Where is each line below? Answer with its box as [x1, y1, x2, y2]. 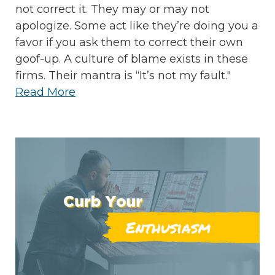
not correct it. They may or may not [15, 2, 209, 17]
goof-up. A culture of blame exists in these [15, 52, 248, 66]
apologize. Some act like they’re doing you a [15, 19, 258, 33]
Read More [15, 85, 76, 99]
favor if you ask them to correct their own [15, 36, 243, 50]
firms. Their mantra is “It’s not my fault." [15, 69, 231, 83]
